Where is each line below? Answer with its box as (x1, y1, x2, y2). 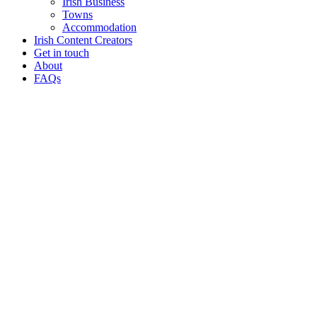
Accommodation (62, 21, 137, 33)
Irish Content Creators (34, 33, 132, 46)
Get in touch (34, 46, 89, 59)
